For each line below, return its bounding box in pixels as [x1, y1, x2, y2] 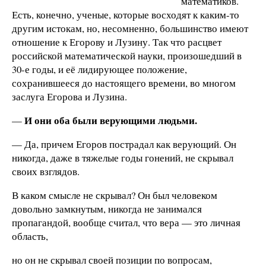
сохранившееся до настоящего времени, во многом [12, 76, 236, 90]
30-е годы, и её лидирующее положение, [12, 62, 187, 77]
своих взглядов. [12, 164, 80, 179]
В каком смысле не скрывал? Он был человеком [12, 188, 217, 202]
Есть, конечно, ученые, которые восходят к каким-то [12, 8, 239, 22]
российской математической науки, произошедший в [12, 49, 242, 63]
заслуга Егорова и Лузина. [12, 90, 127, 104]
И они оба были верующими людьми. [24, 113, 197, 128]
